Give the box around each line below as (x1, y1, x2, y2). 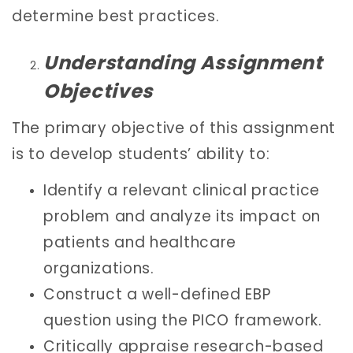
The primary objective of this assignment (12, 117, 336, 139)
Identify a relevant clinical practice (43, 179, 320, 201)
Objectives (43, 77, 153, 104)
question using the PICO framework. (43, 309, 322, 331)
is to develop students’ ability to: (12, 143, 270, 165)
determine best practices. (12, 5, 220, 27)
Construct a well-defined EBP (43, 283, 271, 305)
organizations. (43, 257, 154, 279)
